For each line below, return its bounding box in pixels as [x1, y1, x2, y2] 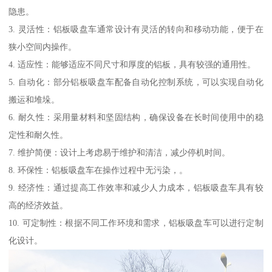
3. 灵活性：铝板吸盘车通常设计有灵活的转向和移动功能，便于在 [8, 24, 263, 35]
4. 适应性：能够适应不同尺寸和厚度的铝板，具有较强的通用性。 [8, 59, 256, 70]
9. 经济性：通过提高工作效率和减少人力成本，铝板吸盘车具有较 [8, 183, 263, 193]
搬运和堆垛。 [8, 95, 60, 105]
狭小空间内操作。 [8, 42, 77, 52]
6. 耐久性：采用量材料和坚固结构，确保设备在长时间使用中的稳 [8, 112, 263, 123]
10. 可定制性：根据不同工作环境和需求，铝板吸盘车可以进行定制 [8, 218, 263, 228]
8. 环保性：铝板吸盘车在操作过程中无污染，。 [8, 165, 188, 175]
